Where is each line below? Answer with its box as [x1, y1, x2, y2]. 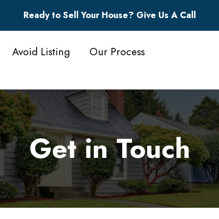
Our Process [89, 44, 145, 59]
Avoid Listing [12, 44, 70, 59]
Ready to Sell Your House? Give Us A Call [23, 9, 196, 22]
